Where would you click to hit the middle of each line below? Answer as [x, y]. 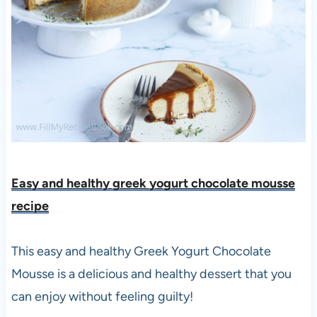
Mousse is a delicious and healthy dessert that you [151, 273]
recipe [30, 206]
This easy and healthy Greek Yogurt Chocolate [141, 251]
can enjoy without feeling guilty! [102, 296]
